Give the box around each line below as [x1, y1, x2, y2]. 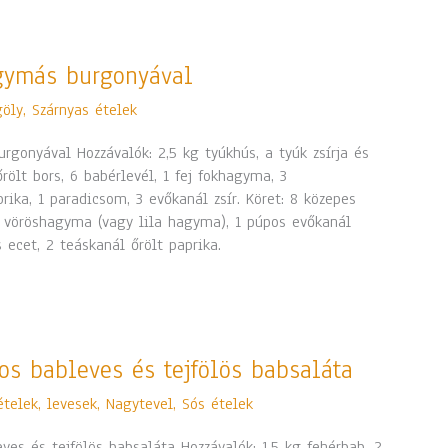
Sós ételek [182, 392, 254, 415]
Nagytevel [106, 392, 174, 415]
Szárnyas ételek [32, 99, 138, 122]
